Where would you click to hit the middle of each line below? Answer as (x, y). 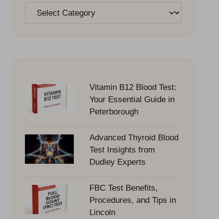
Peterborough (114, 111)
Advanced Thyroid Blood (134, 137)
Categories (45, 8)
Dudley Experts (117, 162)
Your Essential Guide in (132, 99)
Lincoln (102, 212)
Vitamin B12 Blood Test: (133, 87)
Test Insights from (122, 150)
